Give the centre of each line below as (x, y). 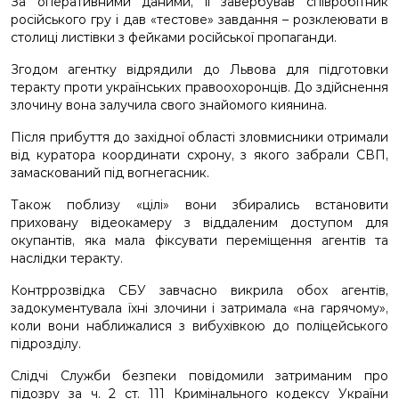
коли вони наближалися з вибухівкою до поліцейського (199, 326)
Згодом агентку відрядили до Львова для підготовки (199, 69)
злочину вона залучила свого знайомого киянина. (169, 105)
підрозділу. (46, 344)
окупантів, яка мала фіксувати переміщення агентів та (199, 240)
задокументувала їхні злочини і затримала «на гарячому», (199, 308)
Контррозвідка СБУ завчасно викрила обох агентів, (199, 290)
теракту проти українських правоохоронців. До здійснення (199, 87)
